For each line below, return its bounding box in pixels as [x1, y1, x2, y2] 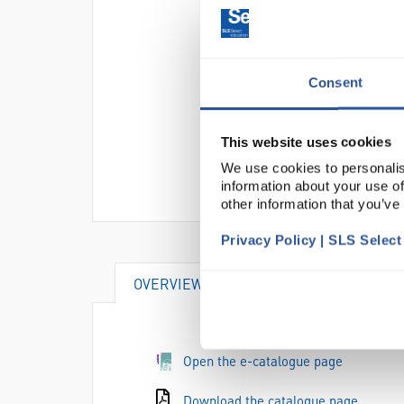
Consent [308, 74, 363, 90]
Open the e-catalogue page [183, 352, 343, 370]
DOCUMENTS [251, 274, 336, 293]
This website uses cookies [220, 133, 391, 150]
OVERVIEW [133, 274, 204, 293]
